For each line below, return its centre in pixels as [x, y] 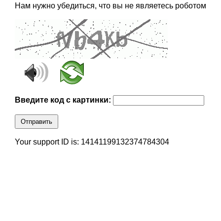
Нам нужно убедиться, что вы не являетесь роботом [110, 6]
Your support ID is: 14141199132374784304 [92, 142]
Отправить [36, 122]
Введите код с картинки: [64, 100]
